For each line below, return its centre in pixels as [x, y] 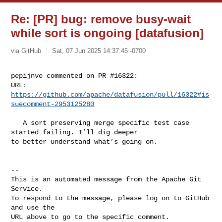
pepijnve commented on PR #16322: [75, 76]
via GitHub [26, 51]
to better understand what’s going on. [84, 141]
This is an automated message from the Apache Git [106, 179]
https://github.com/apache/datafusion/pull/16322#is [110, 94]
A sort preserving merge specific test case [17, 123]
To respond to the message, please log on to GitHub [110, 198]
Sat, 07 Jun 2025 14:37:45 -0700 [99, 51]
